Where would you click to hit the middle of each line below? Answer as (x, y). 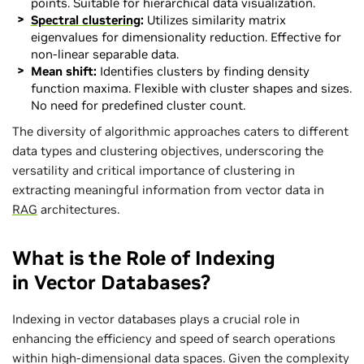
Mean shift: (63, 71)
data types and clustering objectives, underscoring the (168, 150)
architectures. (78, 209)
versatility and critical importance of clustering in (154, 170)
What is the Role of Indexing (144, 258)
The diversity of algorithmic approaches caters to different (180, 131)
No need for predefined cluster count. (138, 105)
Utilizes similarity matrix (214, 19)
